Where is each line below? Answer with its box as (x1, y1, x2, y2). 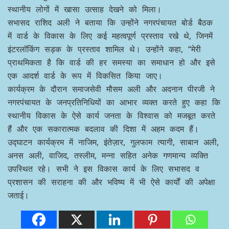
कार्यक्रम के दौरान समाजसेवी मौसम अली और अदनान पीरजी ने (8, 83, 215, 95)
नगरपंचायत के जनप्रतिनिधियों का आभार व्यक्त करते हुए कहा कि (8, 97, 220, 108)
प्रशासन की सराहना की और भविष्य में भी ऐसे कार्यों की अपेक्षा (8, 176, 215, 188)
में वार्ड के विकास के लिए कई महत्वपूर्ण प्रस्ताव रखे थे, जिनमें (8, 30, 213, 42)
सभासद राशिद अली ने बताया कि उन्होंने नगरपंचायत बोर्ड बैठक (8, 17, 213, 29)
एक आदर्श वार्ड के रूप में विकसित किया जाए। (8, 70, 163, 82)
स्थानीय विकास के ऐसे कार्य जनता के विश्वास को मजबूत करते (8, 110, 215, 122)
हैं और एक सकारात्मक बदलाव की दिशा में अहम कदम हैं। (8, 123, 199, 135)
